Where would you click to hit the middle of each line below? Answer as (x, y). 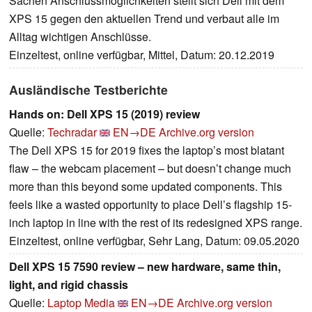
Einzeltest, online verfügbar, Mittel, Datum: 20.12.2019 (142, 55)
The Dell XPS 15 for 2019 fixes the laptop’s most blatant (147, 150)
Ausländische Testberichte (88, 90)
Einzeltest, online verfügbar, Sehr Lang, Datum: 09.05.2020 (154, 241)
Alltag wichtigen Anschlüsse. (80, 37)
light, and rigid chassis (69, 285)
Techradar (72, 132)
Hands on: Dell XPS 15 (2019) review (104, 114)
